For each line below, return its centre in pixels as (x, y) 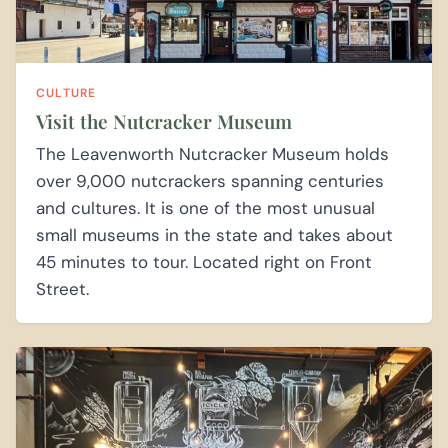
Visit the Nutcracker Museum (164, 120)
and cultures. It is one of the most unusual (205, 207)
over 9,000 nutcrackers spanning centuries (210, 180)
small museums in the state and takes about (214, 234)
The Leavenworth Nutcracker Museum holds (212, 153)
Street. (62, 288)
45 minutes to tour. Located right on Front (204, 261)
